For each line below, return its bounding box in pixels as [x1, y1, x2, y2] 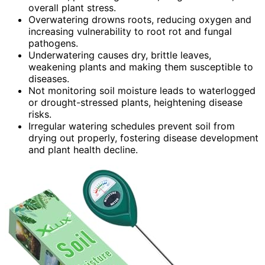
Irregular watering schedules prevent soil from [28, 119, 235, 132]
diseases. [28, 72, 69, 85]
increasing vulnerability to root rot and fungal [28, 25, 232, 37]
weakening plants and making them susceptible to [28, 60, 253, 73]
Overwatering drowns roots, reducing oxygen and [28, 13, 251, 25]
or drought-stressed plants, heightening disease [28, 96, 243, 108]
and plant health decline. [28, 143, 138, 156]
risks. [28, 108, 51, 120]
